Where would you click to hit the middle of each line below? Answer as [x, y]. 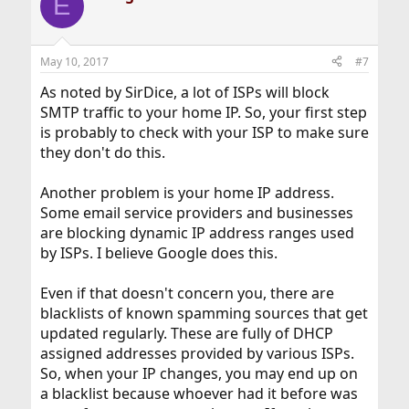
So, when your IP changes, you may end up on [199, 373]
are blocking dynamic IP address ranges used [197, 232]
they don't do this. [102, 152]
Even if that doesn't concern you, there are [187, 293]
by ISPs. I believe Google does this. [158, 252]
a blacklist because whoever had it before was [199, 393]
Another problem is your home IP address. [187, 192]
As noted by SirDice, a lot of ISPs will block [184, 92]
